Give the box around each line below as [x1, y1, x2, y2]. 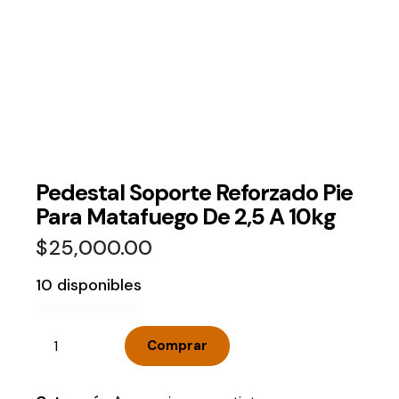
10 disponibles [36, 273, 142, 296]
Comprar [147, 336, 208, 354]
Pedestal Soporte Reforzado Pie [36, 178, 353, 208]
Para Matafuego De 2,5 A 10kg [36, 202, 336, 232]
